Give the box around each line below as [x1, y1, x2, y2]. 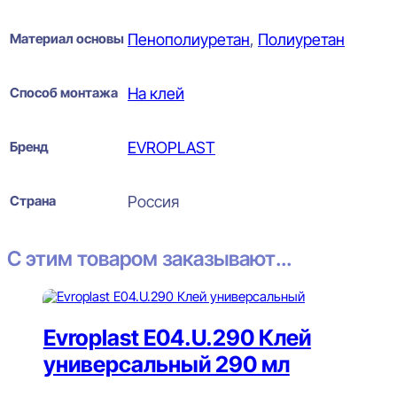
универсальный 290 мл [43, 350, 290, 378]
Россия [128, 191, 179, 211]
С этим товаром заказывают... [7, 246, 292, 272]
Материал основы [10, 29, 124, 47]
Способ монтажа [10, 83, 118, 101]
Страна [10, 191, 56, 209]
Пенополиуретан [128, 29, 250, 49]
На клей [128, 83, 184, 103]
